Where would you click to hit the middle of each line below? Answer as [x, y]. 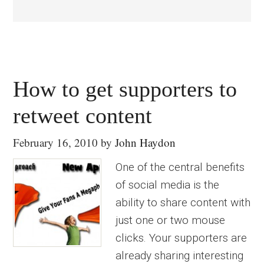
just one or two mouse [171, 220]
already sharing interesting [180, 255]
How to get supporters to [125, 89]
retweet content [83, 115]
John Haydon [146, 142]
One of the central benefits [180, 167]
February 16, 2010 [56, 142]
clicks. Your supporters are [181, 238]
